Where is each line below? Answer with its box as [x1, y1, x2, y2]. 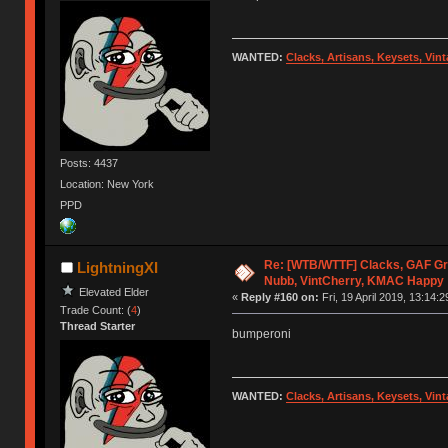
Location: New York [60, 177, 155, 190]
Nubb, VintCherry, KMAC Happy [263, 274, 444, 289]
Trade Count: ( [60, 304, 132, 317]
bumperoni [231, 327, 291, 342]
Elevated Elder [79, 286, 150, 299]
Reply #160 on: [240, 291, 319, 304]
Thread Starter [60, 320, 136, 333]
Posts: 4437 [60, 156, 119, 169]
